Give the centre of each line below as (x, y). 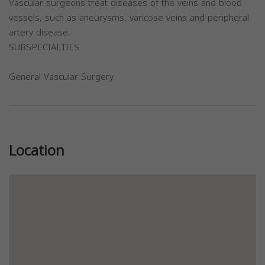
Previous (46, 119)
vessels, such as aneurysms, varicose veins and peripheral (129, 18)
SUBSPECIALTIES (44, 47)
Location (37, 151)
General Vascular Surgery (61, 77)
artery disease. (39, 33)
